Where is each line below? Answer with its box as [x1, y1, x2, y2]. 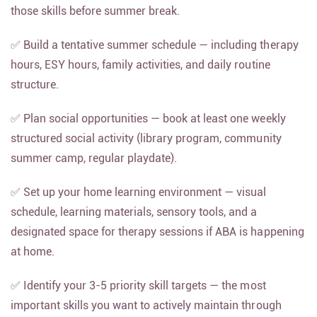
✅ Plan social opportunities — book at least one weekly [11, 120, 286, 133]
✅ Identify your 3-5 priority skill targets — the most [11, 287, 266, 300]
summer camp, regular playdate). [11, 159, 178, 173]
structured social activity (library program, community [11, 139, 282, 153]
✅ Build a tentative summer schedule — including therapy [11, 46, 299, 59]
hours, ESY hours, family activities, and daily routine [11, 66, 270, 79]
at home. [11, 253, 55, 266]
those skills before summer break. [11, 12, 180, 25]
